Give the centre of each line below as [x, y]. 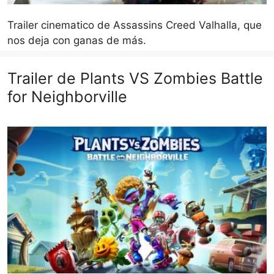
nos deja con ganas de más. [77, 41]
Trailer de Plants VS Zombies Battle [135, 79]
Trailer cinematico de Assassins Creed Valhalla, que [135, 25]
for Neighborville [67, 97]
